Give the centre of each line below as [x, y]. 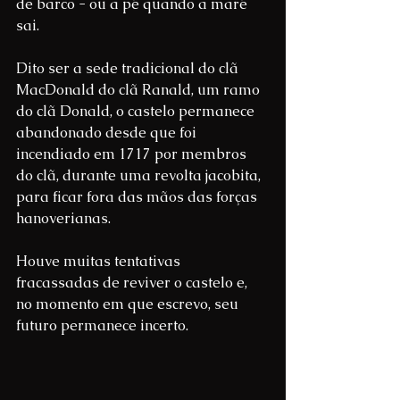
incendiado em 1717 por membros [133, 154]
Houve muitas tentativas [100, 261]
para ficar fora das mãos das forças [138, 196]
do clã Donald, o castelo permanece [137, 111]
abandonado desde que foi [108, 132]
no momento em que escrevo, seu [129, 304]
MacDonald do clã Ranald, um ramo [140, 89]
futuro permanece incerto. [102, 325]
